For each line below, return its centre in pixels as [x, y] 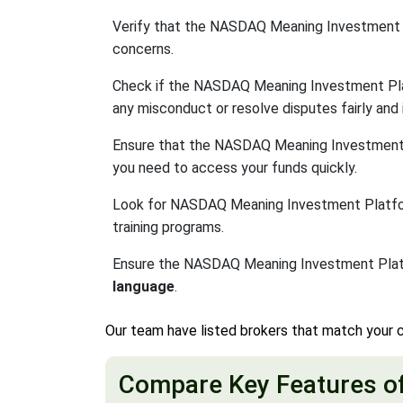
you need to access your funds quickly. [235, 168]
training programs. [168, 227]
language [143, 287]
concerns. [143, 49]
